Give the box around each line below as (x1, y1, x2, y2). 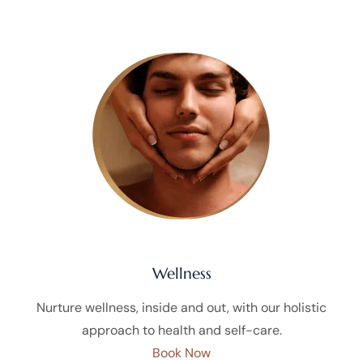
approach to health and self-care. (81, 321, 282, 339)
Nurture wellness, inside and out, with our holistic (36, 298, 327, 316)
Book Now (152, 344, 211, 361)
